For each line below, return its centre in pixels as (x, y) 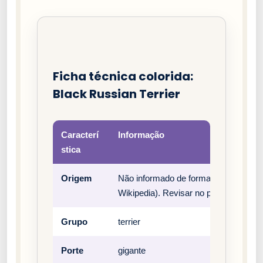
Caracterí (80, 135)
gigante (132, 251)
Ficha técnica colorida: (123, 77)
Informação (141, 135)
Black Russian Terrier (117, 94)
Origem (76, 178)
